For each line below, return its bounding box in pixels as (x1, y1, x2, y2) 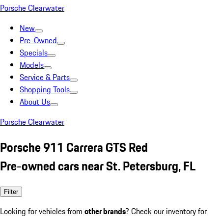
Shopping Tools (20, 83, 70, 95)
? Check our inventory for (126, 205, 207, 217)
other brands (84, 205, 126, 217)
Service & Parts (20, 71, 70, 83)
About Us (20, 96, 50, 108)
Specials (20, 47, 48, 58)
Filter (4, 188, 18, 195)
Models (20, 59, 44, 71)
